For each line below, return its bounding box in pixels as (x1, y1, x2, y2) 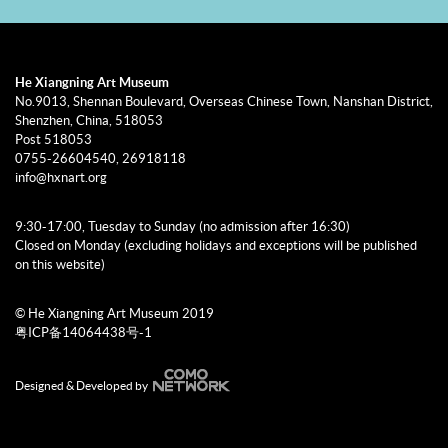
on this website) (15, 257, 105, 272)
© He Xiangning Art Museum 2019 (15, 306, 214, 321)
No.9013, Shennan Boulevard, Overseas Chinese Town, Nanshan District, (15, 94, 433, 109)
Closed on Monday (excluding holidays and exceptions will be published (15, 238, 417, 253)
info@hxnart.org (15, 170, 107, 185)
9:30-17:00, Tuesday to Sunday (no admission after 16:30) (15, 219, 350, 234)
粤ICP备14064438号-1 (15, 325, 152, 340)
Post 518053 (15, 132, 92, 147)
